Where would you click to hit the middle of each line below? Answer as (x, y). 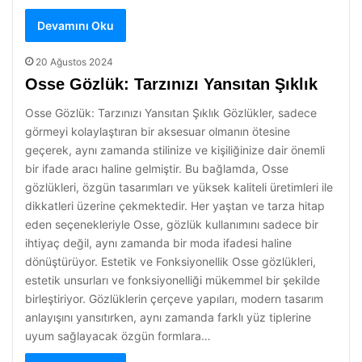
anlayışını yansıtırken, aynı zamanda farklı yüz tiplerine (168, 317)
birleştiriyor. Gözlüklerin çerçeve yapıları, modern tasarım (174, 299)
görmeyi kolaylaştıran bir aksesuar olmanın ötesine (158, 131)
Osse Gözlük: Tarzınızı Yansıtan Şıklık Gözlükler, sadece (171, 113)
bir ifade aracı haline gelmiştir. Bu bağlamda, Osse (157, 168)
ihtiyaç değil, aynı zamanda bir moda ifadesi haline (158, 243)
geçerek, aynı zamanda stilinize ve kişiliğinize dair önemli (175, 150)
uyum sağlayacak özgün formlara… (118, 336)
